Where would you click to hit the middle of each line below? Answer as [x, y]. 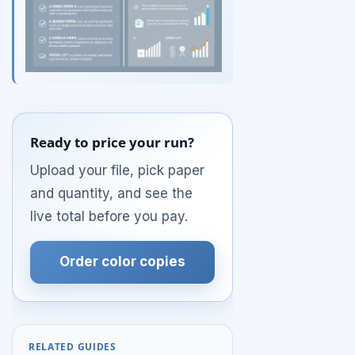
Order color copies [122, 262]
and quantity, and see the [112, 193]
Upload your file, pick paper [118, 170]
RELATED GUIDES [73, 347]
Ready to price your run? [113, 142]
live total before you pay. [109, 216]
